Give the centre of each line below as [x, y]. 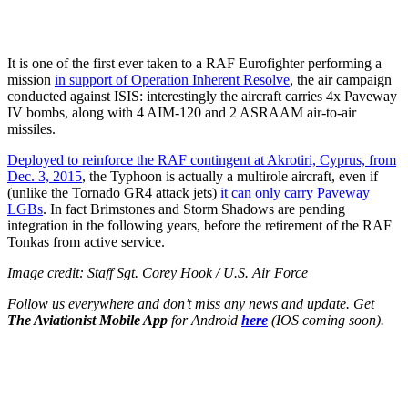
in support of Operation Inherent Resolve [172, 79]
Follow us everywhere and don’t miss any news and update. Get [191, 303]
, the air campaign [341, 79]
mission [31, 79]
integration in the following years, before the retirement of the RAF [199, 225]
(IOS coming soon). [326, 320]
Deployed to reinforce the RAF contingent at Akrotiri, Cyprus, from [202, 159]
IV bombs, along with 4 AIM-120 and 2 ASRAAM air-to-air [182, 112]
